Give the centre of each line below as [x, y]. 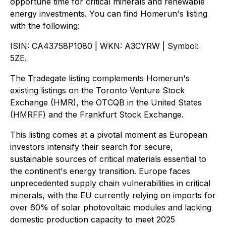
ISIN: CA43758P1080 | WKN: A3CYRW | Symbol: [104, 46]
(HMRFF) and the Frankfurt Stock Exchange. [97, 115]
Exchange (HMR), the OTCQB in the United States [106, 102]
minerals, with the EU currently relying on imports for [113, 195]
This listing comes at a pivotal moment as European [109, 135]
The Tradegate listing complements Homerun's [100, 78]
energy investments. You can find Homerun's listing [109, 14]
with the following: [45, 26]
